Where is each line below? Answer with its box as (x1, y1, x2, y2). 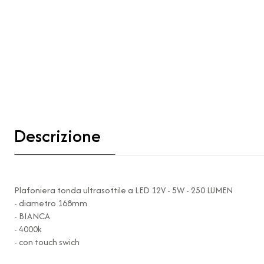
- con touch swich (14, 236, 80, 248)
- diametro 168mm (14, 197, 87, 209)
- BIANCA (14, 210, 50, 222)
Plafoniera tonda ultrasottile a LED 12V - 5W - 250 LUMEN (14, 184, 233, 196)
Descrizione (14, 123, 101, 148)
